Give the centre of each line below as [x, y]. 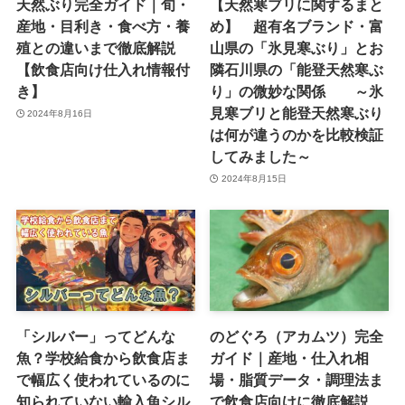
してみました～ [261, 157]
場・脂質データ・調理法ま [297, 379]
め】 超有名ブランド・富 [297, 27]
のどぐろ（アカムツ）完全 [297, 336]
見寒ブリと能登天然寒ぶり [297, 113]
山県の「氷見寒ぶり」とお [297, 48]
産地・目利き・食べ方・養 [103, 27]
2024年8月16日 [60, 113]
